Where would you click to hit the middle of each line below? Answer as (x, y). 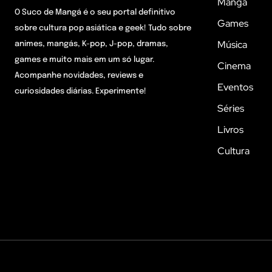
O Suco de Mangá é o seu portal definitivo (95, 12)
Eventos (235, 87)
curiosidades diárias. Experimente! (80, 91)
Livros (230, 129)
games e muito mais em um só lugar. (84, 59)
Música (232, 44)
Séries (231, 108)
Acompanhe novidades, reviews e (79, 75)
